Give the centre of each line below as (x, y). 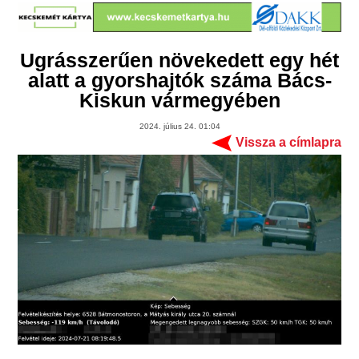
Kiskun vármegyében (179, 101)
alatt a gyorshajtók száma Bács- (179, 81)
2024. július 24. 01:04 (179, 127)
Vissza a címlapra (288, 143)
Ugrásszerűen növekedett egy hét (179, 61)
